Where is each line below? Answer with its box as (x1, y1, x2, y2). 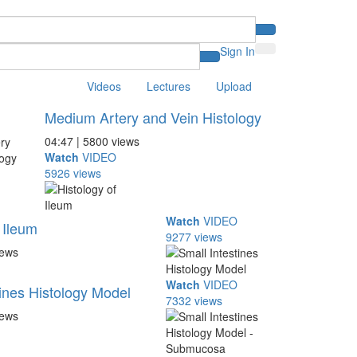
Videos (87, 78, 121, 94)
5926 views (44, 165, 101, 181)
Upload (216, 78, 252, 94)
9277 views (166, 229, 223, 245)
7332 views (166, 292, 223, 308)
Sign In (220, 43, 255, 59)
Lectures (147, 78, 190, 94)
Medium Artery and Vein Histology (44, 107, 261, 127)
